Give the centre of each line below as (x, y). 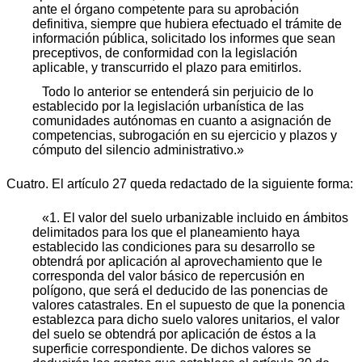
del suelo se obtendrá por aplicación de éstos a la (174, 334)
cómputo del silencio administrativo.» (138, 149)
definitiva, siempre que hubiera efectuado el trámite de (187, 23)
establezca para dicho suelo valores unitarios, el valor (186, 319)
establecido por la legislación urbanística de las (168, 106)
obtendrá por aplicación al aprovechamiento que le (177, 261)
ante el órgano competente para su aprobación (166, 9)
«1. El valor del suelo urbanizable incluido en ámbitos (195, 217)
